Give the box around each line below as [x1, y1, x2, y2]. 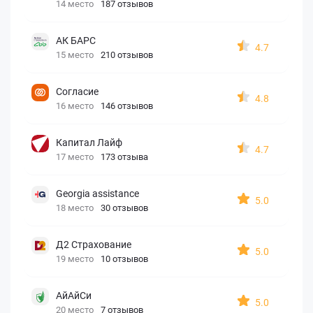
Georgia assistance [56, 187, 139, 199]
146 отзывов [101, 100, 153, 111]
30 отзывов [101, 202, 148, 213]
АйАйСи [56, 289, 92, 301]
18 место [56, 202, 94, 213]
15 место [56, 49, 94, 60]
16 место [56, 100, 94, 111]
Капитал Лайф [56, 136, 122, 148]
